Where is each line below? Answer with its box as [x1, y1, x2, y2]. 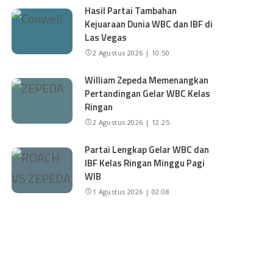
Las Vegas [85, 30, 127, 44]
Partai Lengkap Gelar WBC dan [85, 143, 210, 157]
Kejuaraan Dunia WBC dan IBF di [85, 17, 213, 31]
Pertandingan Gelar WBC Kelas [85, 87, 211, 101]
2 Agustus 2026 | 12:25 [92, 118, 170, 127]
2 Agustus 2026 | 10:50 [92, 48, 170, 57]
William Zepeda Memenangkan [85, 73, 209, 87]
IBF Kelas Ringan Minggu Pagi [85, 156, 205, 170]
